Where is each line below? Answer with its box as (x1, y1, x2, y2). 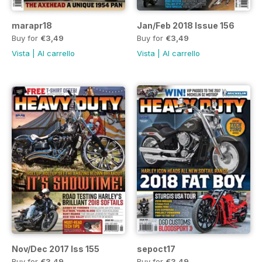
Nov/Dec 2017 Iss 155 (12, 244, 99, 254)
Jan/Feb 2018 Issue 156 (137, 20, 235, 31)
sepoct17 (137, 244, 175, 254)
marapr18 (12, 20, 52, 31)
